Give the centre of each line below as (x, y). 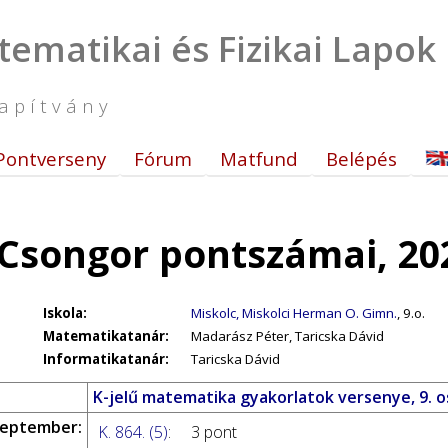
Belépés (361, 158)
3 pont (214, 432)
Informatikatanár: (106, 359)
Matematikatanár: (106, 336)
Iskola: (65, 313)
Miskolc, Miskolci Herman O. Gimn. (294, 313)
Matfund (259, 158)
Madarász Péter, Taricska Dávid (287, 336)
